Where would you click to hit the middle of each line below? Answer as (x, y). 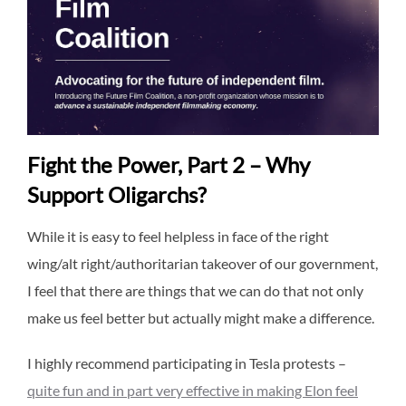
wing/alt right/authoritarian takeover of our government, (203, 264)
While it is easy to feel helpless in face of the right (178, 237)
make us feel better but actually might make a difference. (201, 318)
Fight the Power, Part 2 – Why (169, 165)
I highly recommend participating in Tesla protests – (187, 363)
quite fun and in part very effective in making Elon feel (193, 391)
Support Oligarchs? (117, 195)
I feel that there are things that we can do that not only (195, 291)
